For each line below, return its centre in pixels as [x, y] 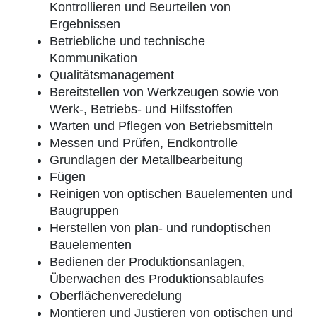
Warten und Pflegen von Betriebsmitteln [161, 126]
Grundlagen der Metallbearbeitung [146, 160]
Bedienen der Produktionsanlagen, [147, 262]
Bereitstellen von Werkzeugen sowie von [164, 92]
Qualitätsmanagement [112, 75]
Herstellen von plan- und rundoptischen [160, 228]
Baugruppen [84, 211]
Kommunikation [93, 58]
